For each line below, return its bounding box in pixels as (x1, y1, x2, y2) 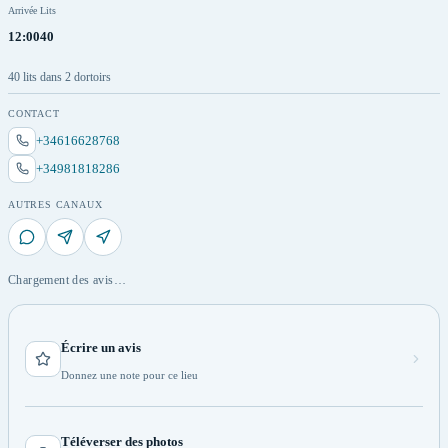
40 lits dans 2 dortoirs (8, 69, 111, 84)
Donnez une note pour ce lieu (61, 368, 198, 381)
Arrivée (8, 4, 37, 16)
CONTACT (8, 107, 60, 119)
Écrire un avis (61, 339, 141, 355)
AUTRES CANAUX (8, 198, 103, 210)
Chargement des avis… (8, 272, 126, 287)
